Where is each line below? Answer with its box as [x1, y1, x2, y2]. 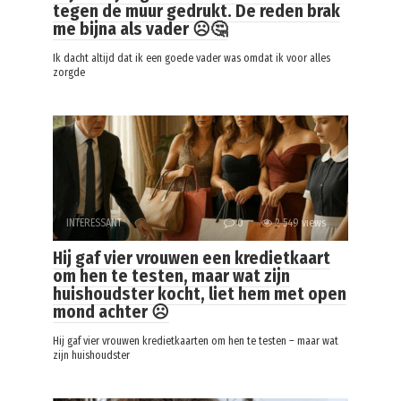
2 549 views [272, 217, 326, 230]
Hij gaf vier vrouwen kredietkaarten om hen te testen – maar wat [53, 335, 338, 348]
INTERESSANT [66, 217, 122, 230]
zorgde [53, 66, 85, 80]
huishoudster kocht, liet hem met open [53, 284, 346, 305]
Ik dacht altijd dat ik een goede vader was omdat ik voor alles [53, 52, 330, 65]
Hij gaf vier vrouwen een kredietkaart [53, 248, 330, 269]
